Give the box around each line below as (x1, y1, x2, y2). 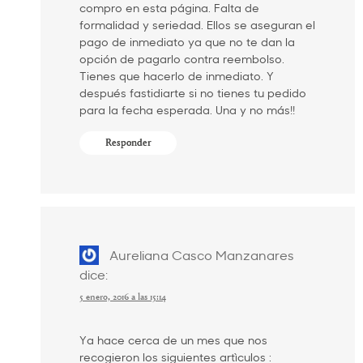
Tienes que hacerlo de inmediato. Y (79, 68, 274, 84)
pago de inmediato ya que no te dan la (79, 34, 295, 50)
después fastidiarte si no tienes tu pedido (79, 85, 306, 101)
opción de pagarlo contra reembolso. (79, 51, 284, 67)
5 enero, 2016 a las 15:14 (79, 292, 166, 302)
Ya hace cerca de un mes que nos (79, 331, 267, 348)
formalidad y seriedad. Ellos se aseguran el (79, 17, 315, 33)
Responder (105, 138, 152, 149)
